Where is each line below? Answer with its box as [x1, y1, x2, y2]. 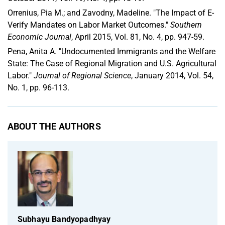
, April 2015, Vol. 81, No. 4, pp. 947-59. [71, 32, 204, 42]
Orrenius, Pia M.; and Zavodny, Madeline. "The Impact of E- [8, 8, 214, 18]
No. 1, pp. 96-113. [8, 82, 71, 92]
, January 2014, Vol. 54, [131, 70, 213, 80]
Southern [170, 20, 202, 30]
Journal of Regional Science [34, 70, 131, 80]
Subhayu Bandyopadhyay [18, 214, 111, 224]
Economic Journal [8, 32, 71, 42]
